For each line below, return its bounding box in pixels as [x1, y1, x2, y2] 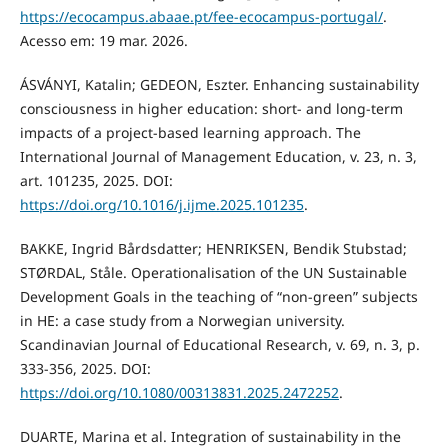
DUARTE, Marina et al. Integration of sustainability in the [19, 426, 401, 446]
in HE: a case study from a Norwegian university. [19, 310, 345, 330]
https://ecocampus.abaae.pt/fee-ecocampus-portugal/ [19, 6, 383, 26]
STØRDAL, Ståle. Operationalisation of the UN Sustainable [19, 262, 407, 282]
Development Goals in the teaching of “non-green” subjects [19, 286, 418, 306]
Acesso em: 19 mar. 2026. [19, 30, 188, 50]
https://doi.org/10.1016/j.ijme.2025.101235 [19, 194, 304, 214]
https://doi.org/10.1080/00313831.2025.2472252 [19, 382, 339, 402]
